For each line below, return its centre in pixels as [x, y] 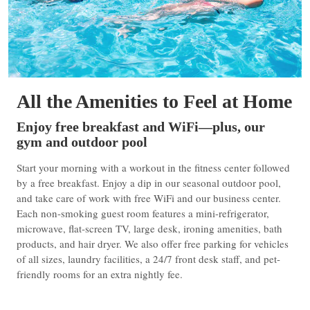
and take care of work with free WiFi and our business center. [149, 198]
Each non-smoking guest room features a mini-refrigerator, [143, 213]
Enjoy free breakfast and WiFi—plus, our [141, 126]
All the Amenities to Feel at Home [154, 101]
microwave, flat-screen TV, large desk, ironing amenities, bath [149, 228]
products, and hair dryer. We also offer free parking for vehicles [153, 243]
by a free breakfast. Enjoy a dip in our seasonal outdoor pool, [149, 182]
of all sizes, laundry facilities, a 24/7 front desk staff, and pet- [148, 258]
